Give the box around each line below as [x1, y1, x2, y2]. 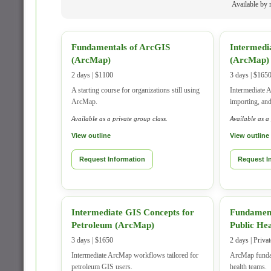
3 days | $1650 [71, 236, 113, 244]
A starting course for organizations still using [71, 86, 200, 94]
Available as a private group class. [71, 115, 168, 122]
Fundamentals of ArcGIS [71, 42, 170, 52]
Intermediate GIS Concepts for [71, 207, 194, 217]
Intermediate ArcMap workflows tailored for [71, 251, 198, 260]
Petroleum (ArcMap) [71, 220, 154, 230]
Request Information [79, 155, 145, 163]
